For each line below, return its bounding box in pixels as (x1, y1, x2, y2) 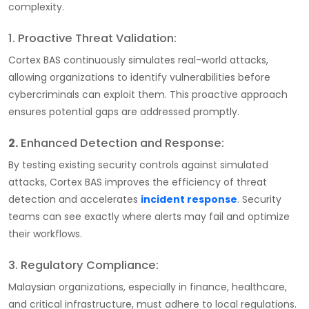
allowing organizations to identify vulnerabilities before (8, 70, 270, 84)
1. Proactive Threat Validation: (8, 30, 177, 46)
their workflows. (8, 226, 82, 241)
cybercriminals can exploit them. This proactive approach (8, 87, 288, 101)
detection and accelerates (8, 192, 141, 206)
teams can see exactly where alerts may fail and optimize (8, 209, 290, 223)
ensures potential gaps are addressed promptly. (8, 104, 239, 119)
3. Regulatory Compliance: (8, 257, 159, 273)
